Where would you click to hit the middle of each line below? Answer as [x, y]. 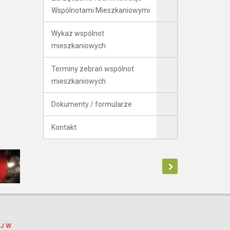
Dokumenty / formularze [91, 104]
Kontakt [64, 127]
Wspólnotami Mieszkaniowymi [100, 10]
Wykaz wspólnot [78, 33]
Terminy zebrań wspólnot [92, 69]
